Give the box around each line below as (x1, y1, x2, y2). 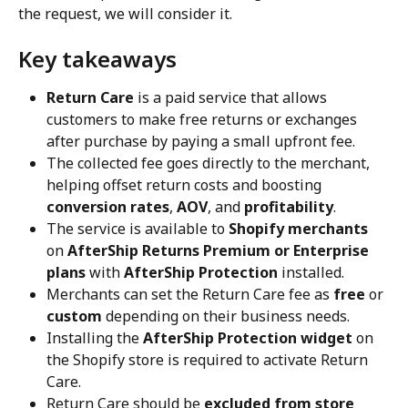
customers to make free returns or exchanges (46, 108, 361, 129)
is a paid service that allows (134, 87, 331, 107)
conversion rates (46, 196, 169, 217)
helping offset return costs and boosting (46, 174, 325, 195)
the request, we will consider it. (18, 4, 232, 25)
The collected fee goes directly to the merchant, (46, 152, 373, 173)
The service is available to (46, 218, 229, 239)
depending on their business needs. (102, 305, 350, 326)
